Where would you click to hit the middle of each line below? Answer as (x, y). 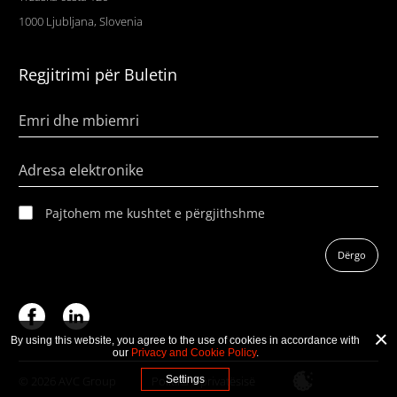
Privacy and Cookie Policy (193, 353)
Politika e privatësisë (203, 381)
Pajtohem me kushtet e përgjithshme (155, 214)
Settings (185, 379)
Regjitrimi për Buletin (97, 75)
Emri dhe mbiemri (78, 121)
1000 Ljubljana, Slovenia (80, 22)
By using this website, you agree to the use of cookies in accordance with (185, 340)
